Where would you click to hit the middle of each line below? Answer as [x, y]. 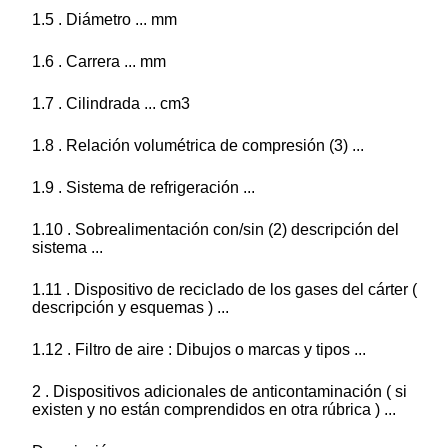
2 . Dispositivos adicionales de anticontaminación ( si [219, 392]
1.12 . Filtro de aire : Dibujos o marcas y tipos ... [199, 350]
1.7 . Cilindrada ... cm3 [111, 104]
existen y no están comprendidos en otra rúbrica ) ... [214, 410]
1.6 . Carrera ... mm [99, 62]
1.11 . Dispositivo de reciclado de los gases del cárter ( [224, 290]
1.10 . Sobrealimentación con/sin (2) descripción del [215, 230]
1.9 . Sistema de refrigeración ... [143, 188]
